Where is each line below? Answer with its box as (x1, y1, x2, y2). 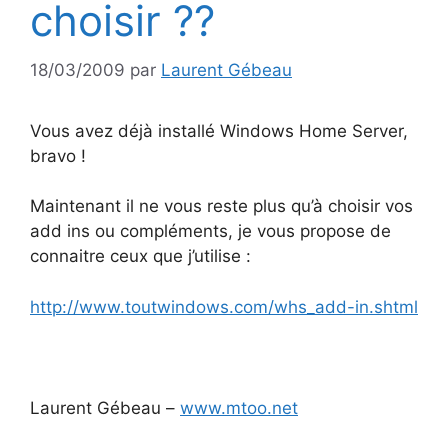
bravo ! (30, 145, 86, 166)
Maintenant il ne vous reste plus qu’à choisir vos (30, 196, 413, 216)
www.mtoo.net (180, 397, 298, 418)
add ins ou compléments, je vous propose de (30, 221, 391, 241)
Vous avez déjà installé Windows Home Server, (30, 120, 408, 141)
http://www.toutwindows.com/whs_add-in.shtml (30, 296, 418, 317)
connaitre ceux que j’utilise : (30, 246, 251, 266)
